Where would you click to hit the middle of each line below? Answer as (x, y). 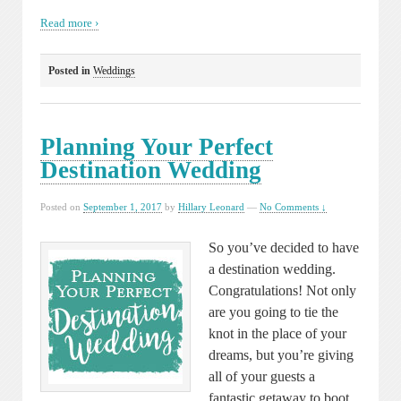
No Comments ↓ (293, 207)
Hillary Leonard (211, 207)
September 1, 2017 (123, 207)
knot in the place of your (277, 333)
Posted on (62, 207)
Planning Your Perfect (157, 147)
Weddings (114, 71)
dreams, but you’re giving (281, 354)
